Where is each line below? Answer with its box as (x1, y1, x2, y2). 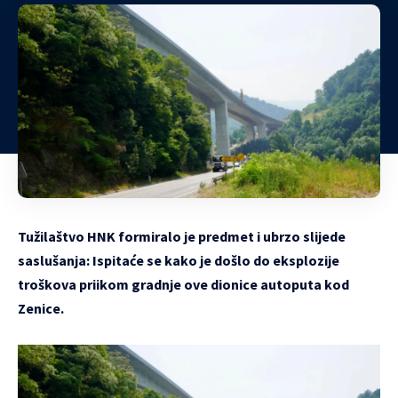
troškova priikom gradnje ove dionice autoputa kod (18, 275, 349, 293)
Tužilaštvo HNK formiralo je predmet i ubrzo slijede (18, 227, 346, 245)
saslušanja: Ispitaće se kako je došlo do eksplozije (18, 251, 339, 269)
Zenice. (18, 298, 64, 317)
